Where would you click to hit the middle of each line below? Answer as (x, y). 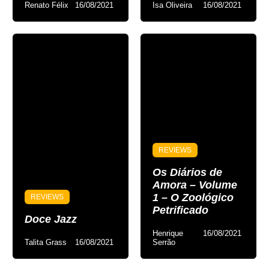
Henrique (168, 233)
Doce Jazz (51, 219)
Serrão (164, 242)
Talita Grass (46, 242)
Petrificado (180, 210)
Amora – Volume (195, 185)
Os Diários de (187, 172)
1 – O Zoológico (193, 198)
